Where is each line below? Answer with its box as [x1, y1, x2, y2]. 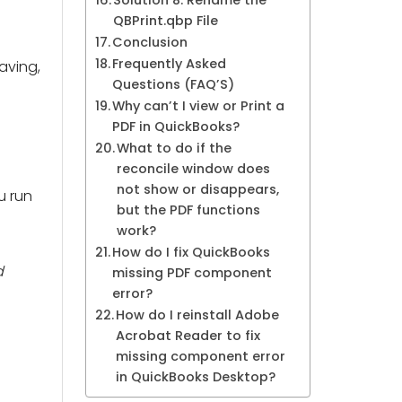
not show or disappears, [117, 180, 280, 198]
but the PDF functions [117, 201, 261, 219]
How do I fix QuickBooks [112, 243, 271, 261]
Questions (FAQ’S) [112, 75, 235, 93]
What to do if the [117, 139, 232, 157]
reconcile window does [117, 160, 271, 178]
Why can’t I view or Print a [112, 97, 285, 115]
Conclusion [112, 33, 188, 51]
